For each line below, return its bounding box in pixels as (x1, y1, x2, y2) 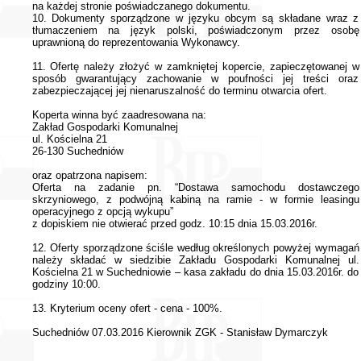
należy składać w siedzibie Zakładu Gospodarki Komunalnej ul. (31, 254, 359, 266)
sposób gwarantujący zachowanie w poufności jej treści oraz (31, 73, 359, 85)
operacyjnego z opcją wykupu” (31, 205, 173, 218)
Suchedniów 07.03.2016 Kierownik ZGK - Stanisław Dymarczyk (31, 326, 328, 338)
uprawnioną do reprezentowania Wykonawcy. (31, 36, 240, 48)
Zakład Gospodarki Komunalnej (31, 121, 178, 133)
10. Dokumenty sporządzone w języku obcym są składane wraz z (31, 12, 359, 24)
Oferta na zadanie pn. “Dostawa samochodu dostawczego (31, 181, 359, 193)
